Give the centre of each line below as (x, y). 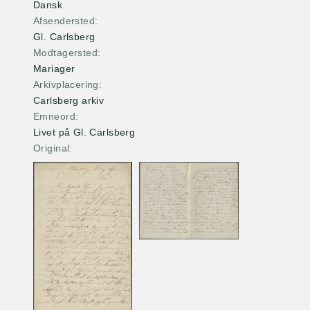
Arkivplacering (66, 84)
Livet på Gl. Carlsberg (84, 132)
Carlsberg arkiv (69, 100)
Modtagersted (66, 53)
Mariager (54, 69)
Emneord (54, 116)
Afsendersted (64, 21)
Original (52, 148)
